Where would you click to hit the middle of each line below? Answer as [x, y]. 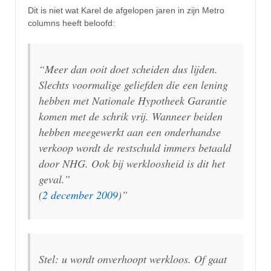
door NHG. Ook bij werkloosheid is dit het [132, 163]
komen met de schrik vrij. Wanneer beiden [131, 116]
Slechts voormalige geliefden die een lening [133, 84]
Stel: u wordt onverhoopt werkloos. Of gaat [133, 259]
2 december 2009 [80, 194]
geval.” [54, 179]
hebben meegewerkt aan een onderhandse [130, 132]
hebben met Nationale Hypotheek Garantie [133, 100]
